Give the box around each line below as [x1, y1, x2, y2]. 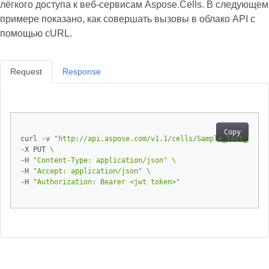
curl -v [20, 134, 54, 143]
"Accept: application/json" [33, 167, 142, 175]
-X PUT [20, 145, 50, 154]
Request [10, 67, 42, 76]
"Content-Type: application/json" [33, 156, 168, 165]
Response [62, 67, 101, 76]
